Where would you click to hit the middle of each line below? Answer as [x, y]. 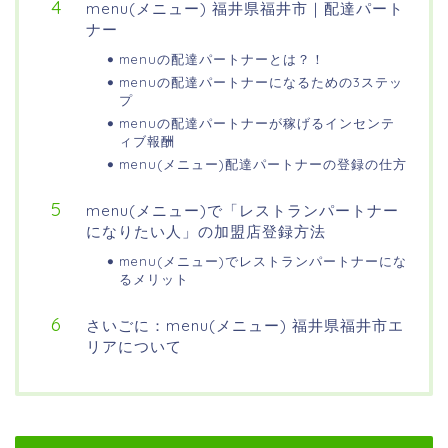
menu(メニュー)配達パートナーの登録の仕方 [263, 164]
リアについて [134, 347]
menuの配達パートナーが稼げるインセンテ [257, 123]
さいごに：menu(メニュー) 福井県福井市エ [245, 326]
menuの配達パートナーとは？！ [222, 59]
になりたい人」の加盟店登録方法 [206, 232]
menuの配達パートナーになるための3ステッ [261, 82]
